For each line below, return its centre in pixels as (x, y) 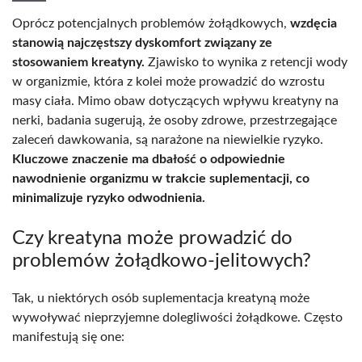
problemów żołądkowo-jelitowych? (162, 261)
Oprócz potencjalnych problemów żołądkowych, (151, 23)
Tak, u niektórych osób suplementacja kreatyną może (161, 298)
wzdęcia (314, 23)
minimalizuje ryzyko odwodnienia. (109, 198)
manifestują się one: (68, 337)
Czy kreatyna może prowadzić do (152, 238)
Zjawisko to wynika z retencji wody (246, 62)
